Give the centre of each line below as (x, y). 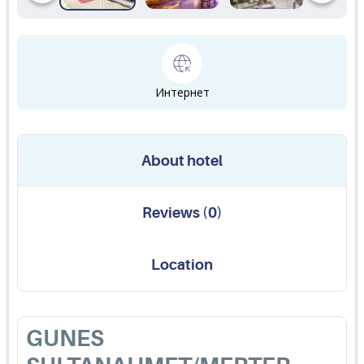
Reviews (171, 213)
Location (182, 265)
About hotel (182, 161)
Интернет (182, 93)
